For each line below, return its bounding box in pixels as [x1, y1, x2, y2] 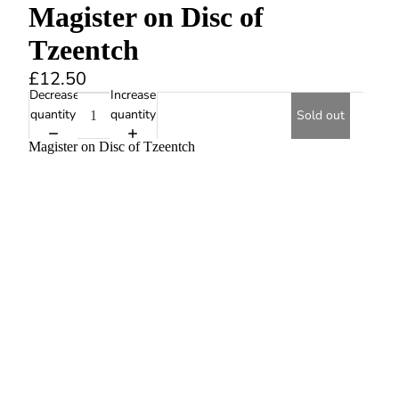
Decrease [29, 86, 79, 104]
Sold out [297, 107, 345, 124]
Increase [110, 86, 156, 104]
